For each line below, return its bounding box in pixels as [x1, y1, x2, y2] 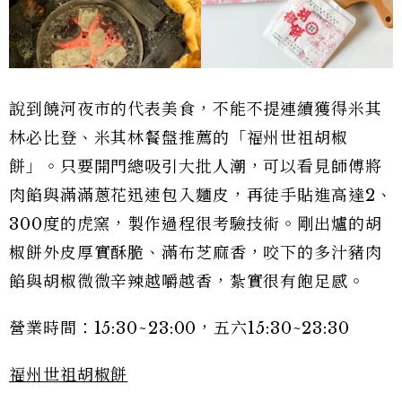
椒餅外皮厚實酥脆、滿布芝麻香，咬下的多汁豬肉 [9, 243, 382, 264]
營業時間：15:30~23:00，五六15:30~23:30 [9, 319, 350, 339]
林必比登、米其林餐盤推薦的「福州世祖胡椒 [9, 128, 348, 149]
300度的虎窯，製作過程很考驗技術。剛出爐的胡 [9, 214, 382, 235]
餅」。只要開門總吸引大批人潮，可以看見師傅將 [9, 157, 382, 178]
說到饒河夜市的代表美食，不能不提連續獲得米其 [9, 100, 382, 120]
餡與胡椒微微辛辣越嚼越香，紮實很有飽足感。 [9, 272, 365, 293]
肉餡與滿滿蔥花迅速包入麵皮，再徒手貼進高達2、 [9, 186, 393, 206]
